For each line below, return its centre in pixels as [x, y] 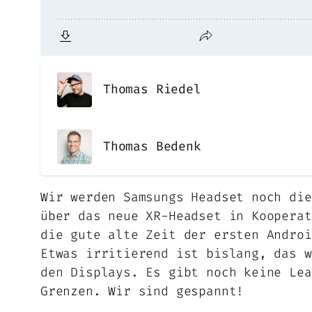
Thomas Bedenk [152, 147]
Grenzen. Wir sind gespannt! [142, 291]
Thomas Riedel [152, 89]
